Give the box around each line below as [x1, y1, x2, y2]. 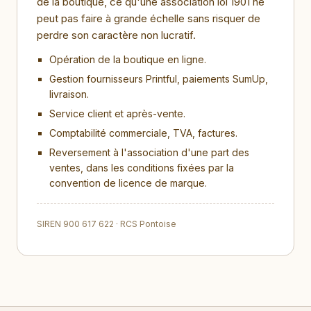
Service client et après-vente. [49, 108, 185, 119]
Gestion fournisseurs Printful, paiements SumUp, [49, 73, 268, 85]
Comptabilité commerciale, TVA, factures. [49, 127, 237, 139]
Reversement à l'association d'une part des [49, 146, 249, 158]
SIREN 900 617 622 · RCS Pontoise [37, 219, 176, 229]
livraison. [49, 88, 89, 100]
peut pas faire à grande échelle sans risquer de [37, 12, 260, 25]
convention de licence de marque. [49, 177, 207, 189]
